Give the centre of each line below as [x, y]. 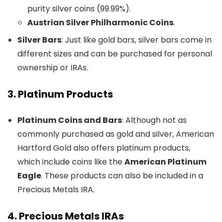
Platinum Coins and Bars [70, 120]
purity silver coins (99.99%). [79, 8]
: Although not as [154, 120]
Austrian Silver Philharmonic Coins [100, 22]
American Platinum [166, 162]
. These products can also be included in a [122, 175]
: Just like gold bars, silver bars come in [137, 40]
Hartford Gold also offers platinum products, [104, 148]
